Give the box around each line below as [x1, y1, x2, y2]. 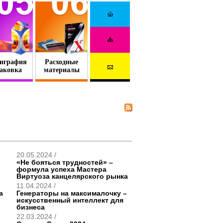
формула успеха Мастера [16, 165, 107, 173]
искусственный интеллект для [16, 196, 123, 204]
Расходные [45, 58, 78, 66]
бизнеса [16, 203, 45, 211]
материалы [43, 66, 80, 74]
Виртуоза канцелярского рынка [16, 172, 128, 180]
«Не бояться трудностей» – [16, 158, 113, 166]
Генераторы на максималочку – [16, 189, 127, 197]
